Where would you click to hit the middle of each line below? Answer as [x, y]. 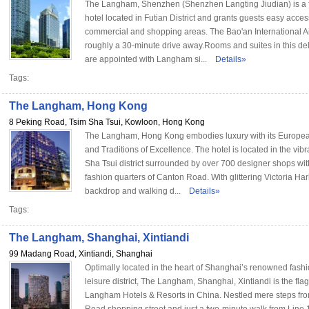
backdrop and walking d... [133, 191]
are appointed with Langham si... [146, 59]
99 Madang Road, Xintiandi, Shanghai [81, 254]
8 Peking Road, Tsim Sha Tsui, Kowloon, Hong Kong [107, 122]
